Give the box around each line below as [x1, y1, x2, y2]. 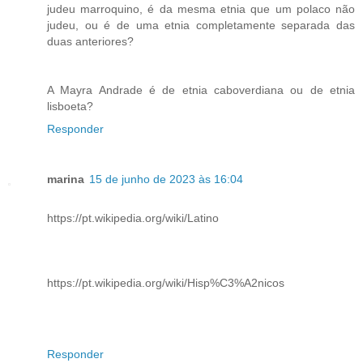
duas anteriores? [47, 35, 134, 49]
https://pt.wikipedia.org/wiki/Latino [47, 211, 219, 225]
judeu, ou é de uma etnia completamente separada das [47, 19, 355, 32]
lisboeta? [47, 100, 93, 113]
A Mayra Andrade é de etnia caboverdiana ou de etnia [47, 83, 355, 97]
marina [47, 173, 84, 186]
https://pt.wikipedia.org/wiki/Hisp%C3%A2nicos [47, 276, 284, 290]
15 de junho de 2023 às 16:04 [89, 173, 243, 186]
